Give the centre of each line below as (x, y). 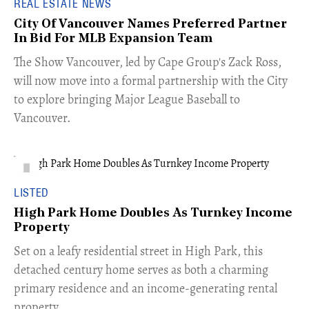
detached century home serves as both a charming (141, 269)
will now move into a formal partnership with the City (151, 80)
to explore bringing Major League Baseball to (127, 99)
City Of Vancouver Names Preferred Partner (150, 24)
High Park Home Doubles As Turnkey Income (153, 213)
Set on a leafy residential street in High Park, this (138, 251)
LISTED (31, 192)
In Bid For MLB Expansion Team (113, 39)
